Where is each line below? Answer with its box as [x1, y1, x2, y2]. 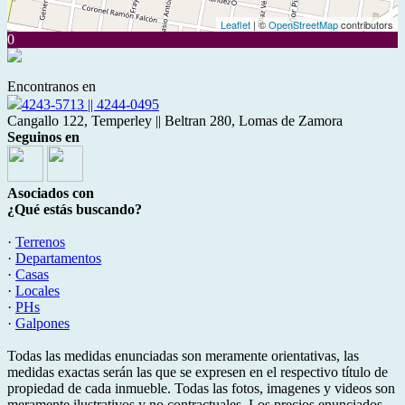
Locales [15, 283, 60, 298]
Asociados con [7, 185, 94, 201]
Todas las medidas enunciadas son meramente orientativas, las [7, 348, 359, 363]
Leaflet [221, 17, 250, 32]
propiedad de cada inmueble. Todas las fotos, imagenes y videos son [7, 381, 395, 396]
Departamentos [15, 250, 101, 266]
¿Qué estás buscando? [7, 202, 142, 217]
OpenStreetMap [268, 17, 338, 32]
